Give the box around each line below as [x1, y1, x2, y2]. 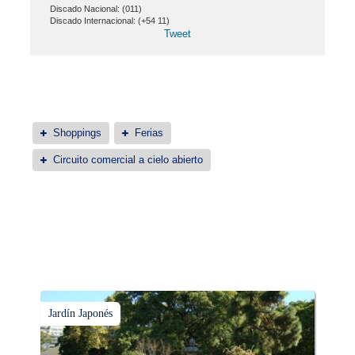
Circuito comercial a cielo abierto [53, 154, 203, 166]
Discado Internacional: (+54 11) [50, 16, 170, 25]
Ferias [135, 127, 163, 139]
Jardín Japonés [48, 307, 113, 319]
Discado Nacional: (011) [50, 4, 142, 13]
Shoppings [53, 127, 101, 139]
